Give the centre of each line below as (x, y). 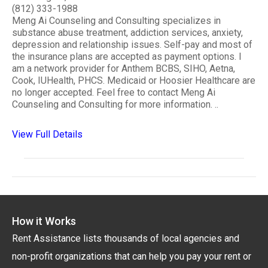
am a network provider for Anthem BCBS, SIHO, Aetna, (124, 68)
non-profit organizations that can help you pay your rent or (132, 256)
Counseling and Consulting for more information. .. (115, 104)
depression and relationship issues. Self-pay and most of (132, 44)
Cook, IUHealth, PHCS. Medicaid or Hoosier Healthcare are (134, 80)
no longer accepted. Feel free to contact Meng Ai (114, 92)
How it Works (44, 221)
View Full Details (47, 134)
